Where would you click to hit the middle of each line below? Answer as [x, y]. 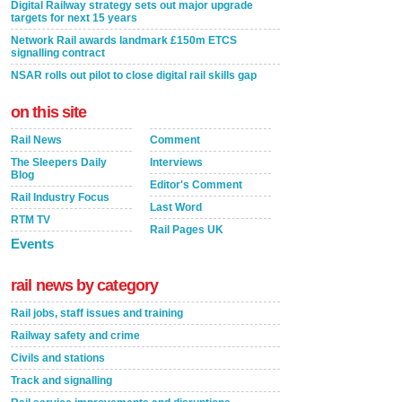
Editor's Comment [196, 185]
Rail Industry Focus [60, 198]
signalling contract [58, 53]
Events [32, 244]
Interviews [176, 163]
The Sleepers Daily [59, 163]
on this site [49, 113]
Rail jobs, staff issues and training [97, 314]
